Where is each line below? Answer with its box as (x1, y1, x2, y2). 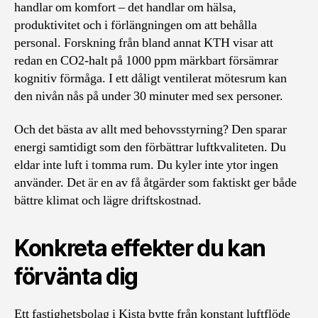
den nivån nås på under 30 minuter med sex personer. (14, 87, 283, 104)
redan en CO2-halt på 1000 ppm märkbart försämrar (14, 52, 278, 69)
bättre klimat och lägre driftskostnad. (14, 192, 202, 209)
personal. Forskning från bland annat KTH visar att (14, 34, 273, 51)
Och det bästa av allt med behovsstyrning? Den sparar (14, 121, 287, 138)
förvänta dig (14, 263, 138, 290)
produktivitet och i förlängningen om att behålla (14, 16, 257, 33)
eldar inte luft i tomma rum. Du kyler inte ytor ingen (14, 157, 278, 173)
